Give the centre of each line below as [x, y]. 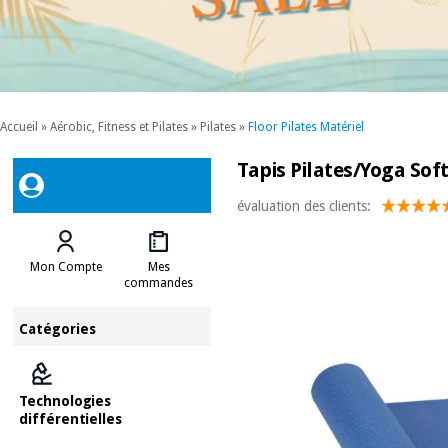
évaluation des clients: [304, 205]
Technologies [65, 400]
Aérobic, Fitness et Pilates [119, 127]
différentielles [70, 418]
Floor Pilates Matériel [306, 127]
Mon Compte [65, 266]
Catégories [58, 328]
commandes [159, 282]
